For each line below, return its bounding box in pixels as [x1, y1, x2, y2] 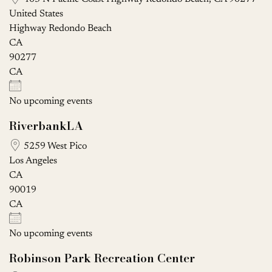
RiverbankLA [9, 117, 83, 135]
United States [9, 8, 63, 19]
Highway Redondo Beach [9, 23, 112, 33]
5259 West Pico [21, 141, 87, 151]
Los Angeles [9, 155, 57, 166]
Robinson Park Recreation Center [9, 249, 195, 267]
